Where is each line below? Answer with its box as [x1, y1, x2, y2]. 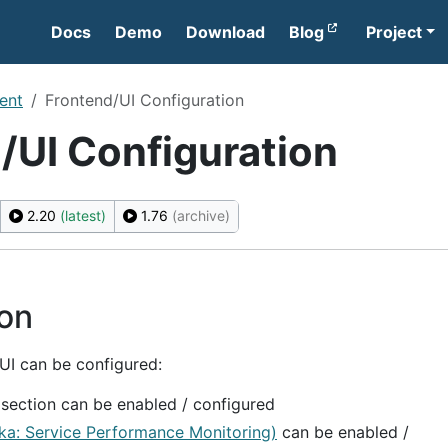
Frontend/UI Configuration [45, 90, 244, 110]
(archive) [172, 207, 230, 224]
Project [365, 22, 422, 42]
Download [186, 22, 266, 42]
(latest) [60, 207, 106, 224]
